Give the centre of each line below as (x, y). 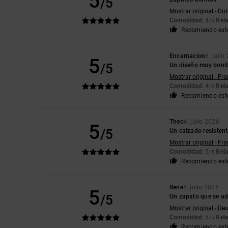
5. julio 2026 (201, 187)
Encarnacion (187, 56)
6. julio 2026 (201, 121)
